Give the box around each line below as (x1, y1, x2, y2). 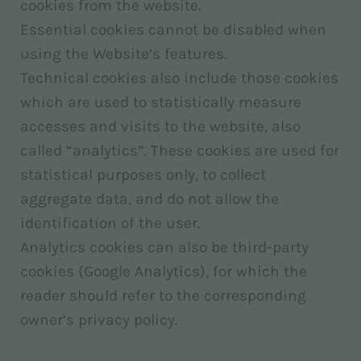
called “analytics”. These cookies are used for (20, 141, 339, 160)
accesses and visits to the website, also (20, 117, 301, 135)
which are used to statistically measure (20, 93, 301, 111)
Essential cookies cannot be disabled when (20, 20, 326, 39)
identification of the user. (20, 214, 200, 232)
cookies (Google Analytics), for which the (20, 262, 307, 280)
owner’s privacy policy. (20, 310, 177, 329)
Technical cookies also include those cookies (20, 68, 338, 87)
